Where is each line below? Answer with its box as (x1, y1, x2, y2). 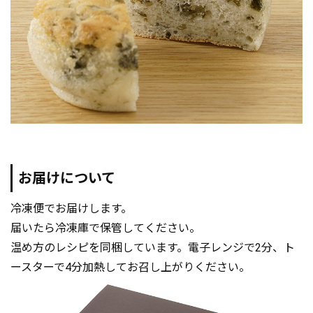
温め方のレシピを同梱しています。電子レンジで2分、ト (10, 241, 295, 255)
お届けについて (18, 170, 115, 187)
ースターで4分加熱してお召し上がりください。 (10, 261, 250, 275)
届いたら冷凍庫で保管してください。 (10, 221, 201, 235)
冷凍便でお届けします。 (10, 202, 132, 216)
